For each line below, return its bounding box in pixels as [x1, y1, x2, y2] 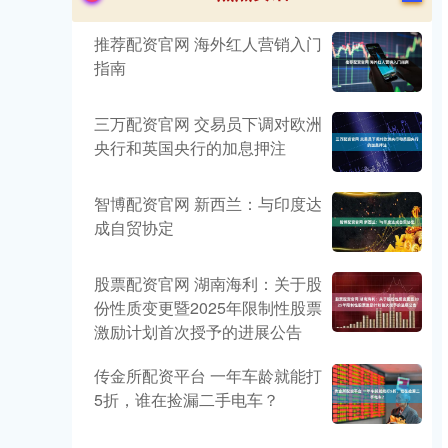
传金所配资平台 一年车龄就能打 [94, 364, 322, 387]
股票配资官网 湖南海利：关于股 [94, 272, 322, 295]
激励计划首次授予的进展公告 [94, 320, 302, 343]
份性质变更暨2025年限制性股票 [94, 296, 322, 319]
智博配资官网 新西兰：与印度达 [94, 192, 322, 215]
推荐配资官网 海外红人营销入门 [94, 32, 322, 55]
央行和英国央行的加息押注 [94, 136, 286, 159]
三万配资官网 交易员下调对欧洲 [94, 112, 322, 135]
